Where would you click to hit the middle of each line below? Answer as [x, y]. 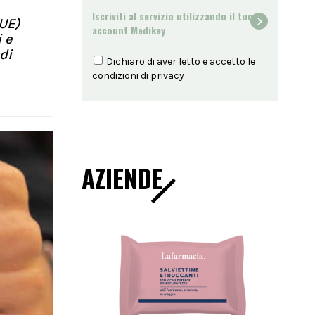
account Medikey [129, 30]
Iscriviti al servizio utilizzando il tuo [173, 16]
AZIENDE [122, 178]
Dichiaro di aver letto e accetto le [180, 62]
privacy [167, 76]
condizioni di [121, 76]
